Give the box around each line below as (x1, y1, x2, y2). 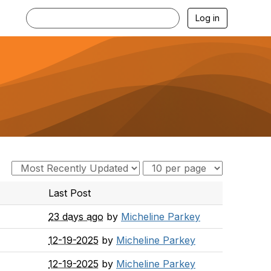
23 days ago (48, 211, 103, 223)
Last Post (48, 187, 91, 199)
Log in (195, 13, 220, 23)
